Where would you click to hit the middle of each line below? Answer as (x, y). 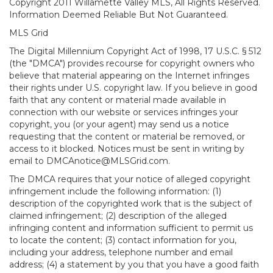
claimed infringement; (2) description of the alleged (118, 216)
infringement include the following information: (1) (115, 191)
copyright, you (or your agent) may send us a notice (119, 124)
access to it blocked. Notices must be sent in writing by (127, 149)
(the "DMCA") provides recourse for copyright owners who (132, 63)
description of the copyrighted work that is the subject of (130, 204)
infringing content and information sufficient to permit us (131, 228)
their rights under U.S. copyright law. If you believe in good (133, 88)
